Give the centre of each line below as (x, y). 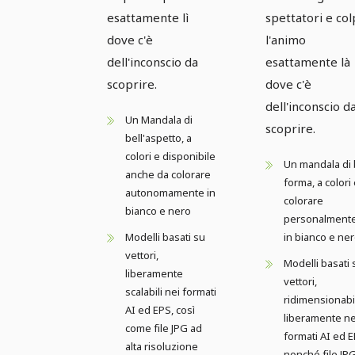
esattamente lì (148, 17)
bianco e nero (158, 210)
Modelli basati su (165, 237)
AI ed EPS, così (160, 309)
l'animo (286, 39)
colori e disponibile (170, 156)
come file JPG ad (164, 328)
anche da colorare (168, 174)
